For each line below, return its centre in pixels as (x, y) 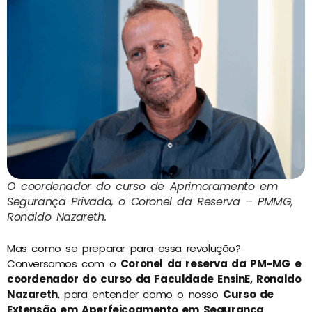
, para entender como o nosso (140, 294)
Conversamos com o (64, 263)
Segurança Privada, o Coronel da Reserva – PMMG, (150, 202)
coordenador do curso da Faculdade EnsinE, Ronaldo (154, 279)
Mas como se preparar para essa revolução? (124, 248)
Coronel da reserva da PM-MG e (211, 263)
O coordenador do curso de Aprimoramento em (142, 187)
